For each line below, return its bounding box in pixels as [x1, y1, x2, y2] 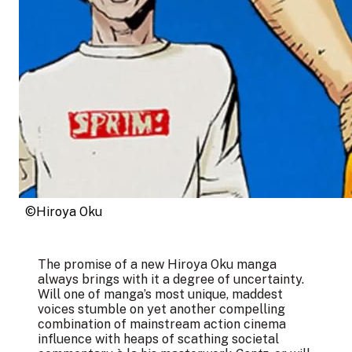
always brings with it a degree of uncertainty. [38, 272, 304, 287]
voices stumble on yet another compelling [38, 302, 285, 317]
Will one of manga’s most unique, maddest [38, 287, 283, 302]
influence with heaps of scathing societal [38, 332, 279, 346]
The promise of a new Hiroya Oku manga [38, 257, 277, 272]
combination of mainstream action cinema [38, 317, 286, 332]
